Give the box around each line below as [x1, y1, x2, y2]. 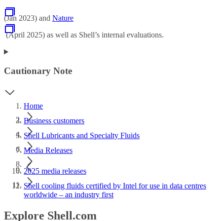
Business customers [24, 116, 84, 125]
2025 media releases [24, 166, 86, 175]
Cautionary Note [4, 66, 72, 76]
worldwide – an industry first [24, 190, 113, 199]
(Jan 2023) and [4, 14, 52, 23]
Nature [52, 14, 74, 23]
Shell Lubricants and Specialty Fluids [24, 131, 140, 140]
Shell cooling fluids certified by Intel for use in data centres [24, 181, 206, 190]
